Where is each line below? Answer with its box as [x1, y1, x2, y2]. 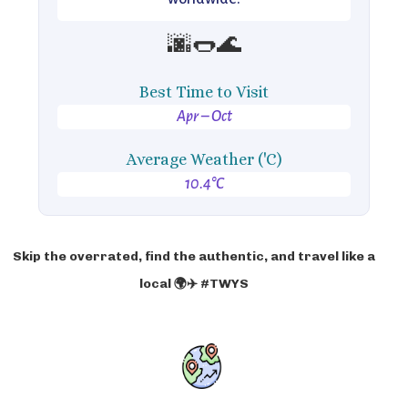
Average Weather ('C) [126, 150, 282, 168]
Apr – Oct [176, 108, 232, 125]
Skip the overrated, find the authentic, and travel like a [12, 249, 375, 264]
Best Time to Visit [139, 83, 269, 101]
